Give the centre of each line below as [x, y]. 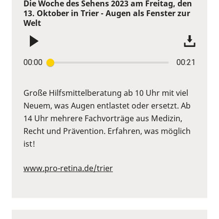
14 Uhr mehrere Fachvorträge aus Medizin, [103, 118]
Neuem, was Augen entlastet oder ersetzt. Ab [107, 105]
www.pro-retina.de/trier [68, 168]
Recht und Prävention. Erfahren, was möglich [107, 131]
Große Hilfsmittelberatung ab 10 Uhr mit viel [106, 93]
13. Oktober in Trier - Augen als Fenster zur [107, 13]
